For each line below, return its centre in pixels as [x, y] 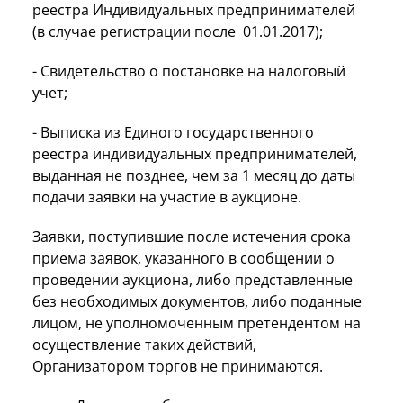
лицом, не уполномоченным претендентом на [197, 322]
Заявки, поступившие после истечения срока [192, 236]
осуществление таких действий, [144, 344]
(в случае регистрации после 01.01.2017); [178, 31]
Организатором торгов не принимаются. [178, 366]
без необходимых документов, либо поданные [197, 301]
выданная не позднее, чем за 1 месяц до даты [194, 175]
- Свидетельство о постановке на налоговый [189, 71]
